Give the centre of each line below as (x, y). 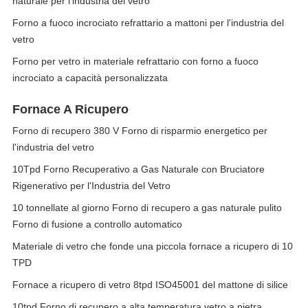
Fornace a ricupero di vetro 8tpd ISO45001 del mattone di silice (150, 285)
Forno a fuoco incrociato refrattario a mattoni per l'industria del (148, 23)
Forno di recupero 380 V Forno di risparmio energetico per (140, 131)
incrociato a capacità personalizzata (90, 78)
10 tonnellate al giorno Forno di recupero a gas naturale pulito (147, 208)
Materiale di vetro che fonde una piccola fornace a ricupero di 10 (153, 246)
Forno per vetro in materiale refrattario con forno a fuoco (135, 61)
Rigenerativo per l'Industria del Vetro (91, 186)
